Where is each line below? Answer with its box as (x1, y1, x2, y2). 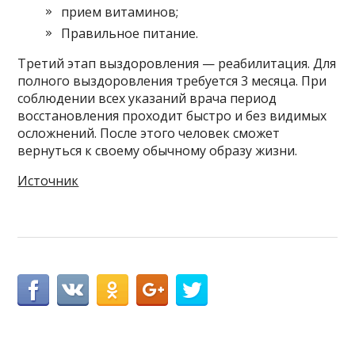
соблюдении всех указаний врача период (17, 89, 277, 107)
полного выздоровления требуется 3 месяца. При (17, 71, 327, 90)
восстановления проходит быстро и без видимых (17, 106, 327, 124)
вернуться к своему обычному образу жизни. (17, 141, 298, 159)
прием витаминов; (61, 2, 179, 21)
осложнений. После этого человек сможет (17, 124, 281, 142)
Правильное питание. (61, 24, 199, 42)
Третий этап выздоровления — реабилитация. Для (17, 54, 337, 72)
